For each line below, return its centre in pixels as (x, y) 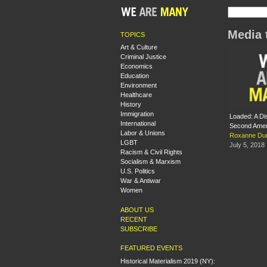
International (138, 123)
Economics (136, 66)
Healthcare (136, 95)
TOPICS (133, 34)
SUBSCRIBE (139, 229)
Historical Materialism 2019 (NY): (168, 261)
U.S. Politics (138, 171)
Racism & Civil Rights (151, 152)
